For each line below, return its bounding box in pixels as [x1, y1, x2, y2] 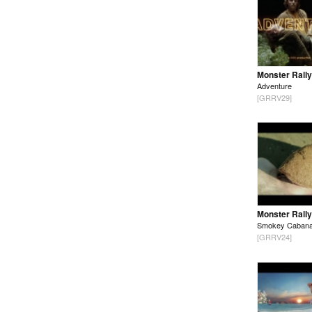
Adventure [257, 80, 292, 92]
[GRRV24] [257, 231, 292, 243]
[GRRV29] [257, 92, 292, 104]
